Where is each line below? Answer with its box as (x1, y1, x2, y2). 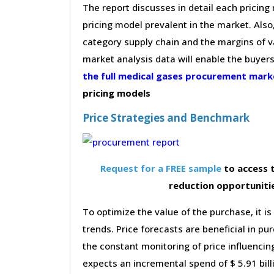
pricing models (83, 86, 150, 99)
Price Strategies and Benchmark (83, 110, 250, 125)
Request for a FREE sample (100, 161, 221, 174)
